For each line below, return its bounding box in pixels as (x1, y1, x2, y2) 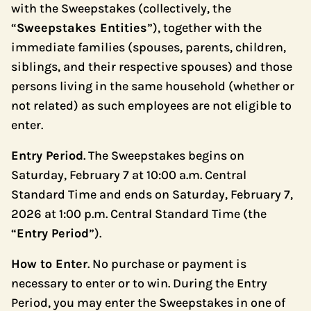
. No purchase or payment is (87, 256, 246, 271)
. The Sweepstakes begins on (83, 148, 244, 163)
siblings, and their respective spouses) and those (11, 59, 292, 74)
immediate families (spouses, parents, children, (11, 40, 286, 55)
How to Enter (11, 256, 87, 271)
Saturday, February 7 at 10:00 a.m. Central (11, 167, 246, 183)
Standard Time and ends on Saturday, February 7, (11, 187, 293, 202)
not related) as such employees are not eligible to (11, 98, 292, 113)
